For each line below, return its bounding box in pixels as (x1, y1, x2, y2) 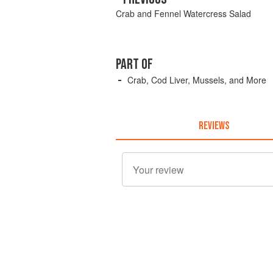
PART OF (116, 55, 153, 73)
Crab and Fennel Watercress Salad (116, 7, 251, 19)
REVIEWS (198, 119, 229, 132)
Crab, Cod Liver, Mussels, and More (127, 74, 266, 86)
